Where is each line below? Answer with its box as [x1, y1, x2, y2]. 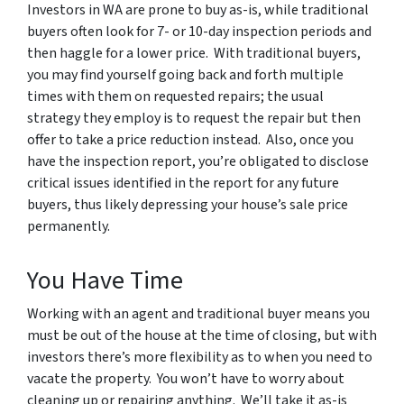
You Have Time [27, 262, 183, 298]
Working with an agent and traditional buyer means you [27, 304, 370, 324]
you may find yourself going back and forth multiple [27, 65, 344, 85]
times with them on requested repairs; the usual [27, 87, 324, 106]
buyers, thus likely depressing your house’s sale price [27, 195, 348, 215]
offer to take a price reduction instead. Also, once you [27, 130, 353, 150]
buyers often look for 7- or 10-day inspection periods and [27, 22, 372, 41]
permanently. [27, 216, 118, 236]
